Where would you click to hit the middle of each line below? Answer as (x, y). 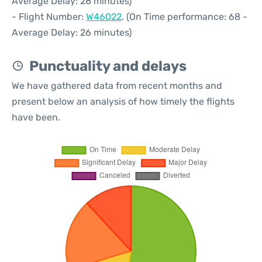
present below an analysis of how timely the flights (123, 101)
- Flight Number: (49, 17)
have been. (36, 117)
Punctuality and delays (108, 66)
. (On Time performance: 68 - (185, 17)
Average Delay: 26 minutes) (72, 32)
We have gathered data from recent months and (117, 86)
